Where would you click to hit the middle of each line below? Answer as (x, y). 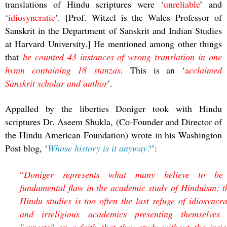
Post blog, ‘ (26, 148)
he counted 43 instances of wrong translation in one (122, 56)
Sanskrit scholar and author (56, 83)
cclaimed (206, 70)
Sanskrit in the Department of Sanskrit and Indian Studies (113, 30)
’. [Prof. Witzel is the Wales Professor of (139, 17)
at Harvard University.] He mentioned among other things (113, 43)
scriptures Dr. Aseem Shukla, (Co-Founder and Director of (113, 121)
